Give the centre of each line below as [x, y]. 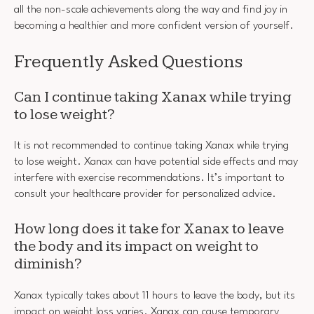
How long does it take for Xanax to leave [149, 229]
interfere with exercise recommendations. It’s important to [149, 178]
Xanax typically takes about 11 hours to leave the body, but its [155, 295]
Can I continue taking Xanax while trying [153, 97]
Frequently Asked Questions [128, 62]
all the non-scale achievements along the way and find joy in [151, 9]
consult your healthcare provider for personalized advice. [145, 194]
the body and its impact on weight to [136, 247]
